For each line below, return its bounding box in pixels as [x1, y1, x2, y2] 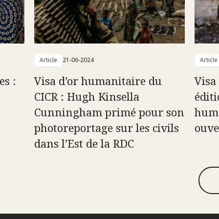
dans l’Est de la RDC [34, 135, 134, 151]
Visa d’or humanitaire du [34, 73, 162, 88]
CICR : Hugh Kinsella [34, 88, 139, 104]
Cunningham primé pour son [34, 104, 184, 119]
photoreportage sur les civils [34, 120, 179, 135]
